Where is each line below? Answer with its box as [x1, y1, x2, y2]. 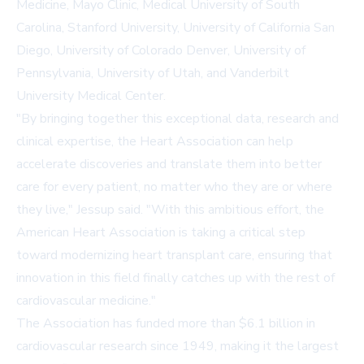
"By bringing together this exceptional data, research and [16, 110, 339, 128]
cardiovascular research [16, 337, 147, 356]
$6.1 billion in [239, 314, 315, 333]
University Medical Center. [16, 87, 166, 106]
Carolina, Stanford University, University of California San [16, 19, 335, 37]
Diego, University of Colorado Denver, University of [16, 41, 305, 60]
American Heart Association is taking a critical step [16, 223, 305, 242]
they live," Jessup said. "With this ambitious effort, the [16, 201, 324, 219]
